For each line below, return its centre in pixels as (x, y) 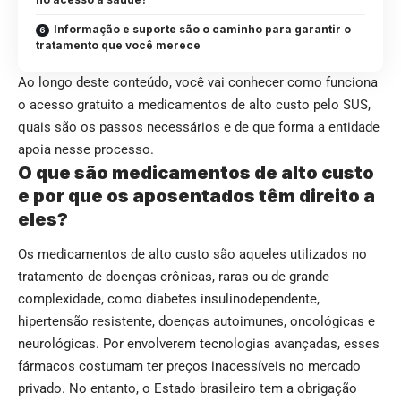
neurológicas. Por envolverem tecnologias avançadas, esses (199, 344)
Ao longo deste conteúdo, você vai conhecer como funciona (198, 83)
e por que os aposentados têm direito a (196, 196)
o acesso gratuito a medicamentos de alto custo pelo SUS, (194, 105)
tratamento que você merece (118, 46)
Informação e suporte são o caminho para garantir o (202, 30)
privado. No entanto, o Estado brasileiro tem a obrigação (188, 389)
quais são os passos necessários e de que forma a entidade (199, 128)
